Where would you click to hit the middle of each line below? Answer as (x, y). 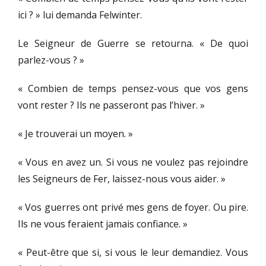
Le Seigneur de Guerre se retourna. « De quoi (133, 44)
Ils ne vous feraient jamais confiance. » (103, 224)
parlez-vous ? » (51, 60)
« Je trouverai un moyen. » (75, 134)
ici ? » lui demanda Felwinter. (80, 15)
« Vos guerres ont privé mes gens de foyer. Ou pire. (133, 208)
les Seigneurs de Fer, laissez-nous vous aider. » (122, 179)
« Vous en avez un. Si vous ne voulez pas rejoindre (133, 162)
